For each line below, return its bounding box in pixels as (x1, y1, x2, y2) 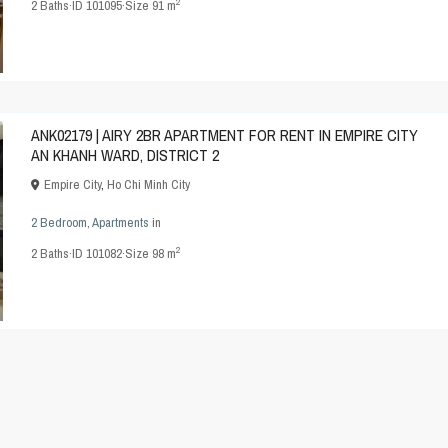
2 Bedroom (31, 214, 87, 232)
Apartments (92, 214, 149, 232)
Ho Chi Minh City (107, 176, 190, 194)
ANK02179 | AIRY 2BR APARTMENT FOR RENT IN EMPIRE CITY (31, 124, 418, 147)
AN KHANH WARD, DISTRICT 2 (31, 144, 219, 167)
